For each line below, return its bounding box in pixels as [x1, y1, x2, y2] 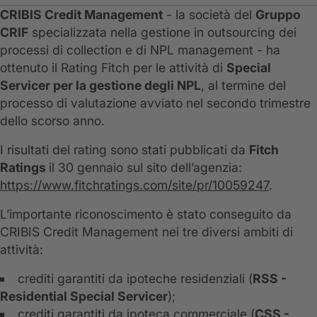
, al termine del [201, 78, 286, 93]
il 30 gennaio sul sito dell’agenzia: [49, 160, 242, 175]
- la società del [163, 7, 255, 23]
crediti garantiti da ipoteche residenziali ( [17, 271, 253, 287]
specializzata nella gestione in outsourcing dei [28, 25, 296, 40]
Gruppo [255, 7, 301, 23]
